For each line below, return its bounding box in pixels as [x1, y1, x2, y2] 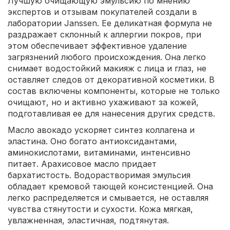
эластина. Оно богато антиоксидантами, [8, 136, 177, 146]
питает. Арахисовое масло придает [8, 159, 157, 169]
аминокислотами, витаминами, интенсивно [8, 147, 190, 158]
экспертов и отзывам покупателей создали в [8, 7, 197, 17]
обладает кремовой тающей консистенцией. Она [8, 181, 213, 191]
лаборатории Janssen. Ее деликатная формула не [8, 18, 212, 28]
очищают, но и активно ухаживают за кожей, [8, 97, 199, 107]
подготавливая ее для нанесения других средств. [8, 108, 215, 119]
